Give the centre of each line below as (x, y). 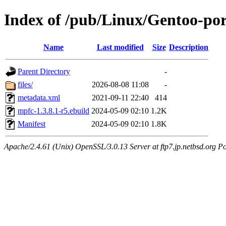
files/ (25, 84)
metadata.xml (39, 97)
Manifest (32, 124)
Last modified (120, 47)
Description (189, 47)
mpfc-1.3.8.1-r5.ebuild (53, 110)
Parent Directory (44, 71)
